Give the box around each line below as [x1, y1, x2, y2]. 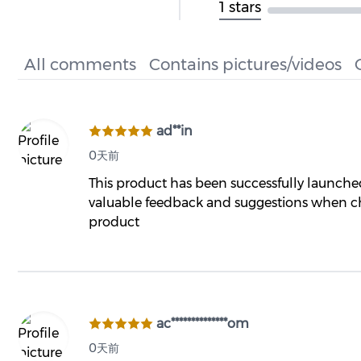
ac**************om [156, 316, 249, 331]
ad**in [156, 123, 193, 139]
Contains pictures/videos [149, 55, 342, 74]
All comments [24, 55, 136, 74]
